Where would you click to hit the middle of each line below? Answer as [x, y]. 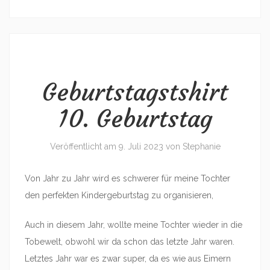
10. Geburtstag [135, 119]
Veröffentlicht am [84, 146]
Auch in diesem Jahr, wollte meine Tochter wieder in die [133, 225]
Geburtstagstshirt [135, 92]
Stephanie [201, 146]
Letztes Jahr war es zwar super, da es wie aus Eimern [128, 259]
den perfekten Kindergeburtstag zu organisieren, [119, 195]
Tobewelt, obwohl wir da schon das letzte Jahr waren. [130, 242]
